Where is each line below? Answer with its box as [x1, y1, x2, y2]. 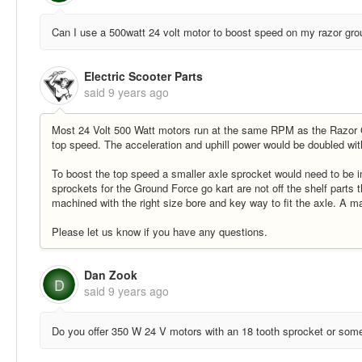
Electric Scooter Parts [84, 68, 203, 85]
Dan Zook [84, 267, 137, 284]
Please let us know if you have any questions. [52, 224, 267, 240]
